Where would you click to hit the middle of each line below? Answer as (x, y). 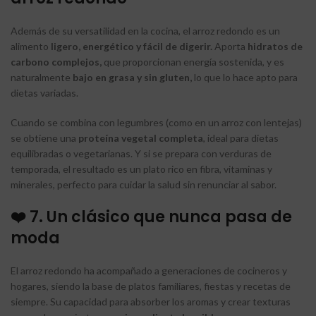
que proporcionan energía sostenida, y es (193, 61)
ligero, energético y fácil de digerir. (132, 46)
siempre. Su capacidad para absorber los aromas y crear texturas (151, 301)
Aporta (230, 46)
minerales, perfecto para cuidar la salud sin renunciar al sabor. (144, 184)
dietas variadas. (44, 92)
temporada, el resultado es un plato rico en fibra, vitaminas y (141, 169)
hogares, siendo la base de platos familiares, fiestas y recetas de (151, 286)
